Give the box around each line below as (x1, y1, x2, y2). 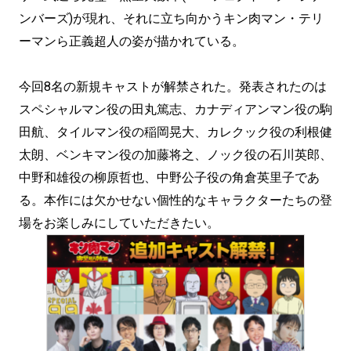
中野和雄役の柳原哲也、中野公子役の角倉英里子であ (19, 170, 320, 185)
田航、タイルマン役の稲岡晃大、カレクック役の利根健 (19, 125, 332, 139)
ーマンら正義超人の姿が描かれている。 (19, 34, 244, 49)
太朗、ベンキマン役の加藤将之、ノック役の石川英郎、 (19, 147, 332, 162)
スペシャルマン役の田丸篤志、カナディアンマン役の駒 (19, 102, 332, 117)
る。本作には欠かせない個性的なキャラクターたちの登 (19, 193, 332, 208)
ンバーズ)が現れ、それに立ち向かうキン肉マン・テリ (19, 11, 324, 26)
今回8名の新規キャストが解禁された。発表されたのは (19, 79, 327, 94)
